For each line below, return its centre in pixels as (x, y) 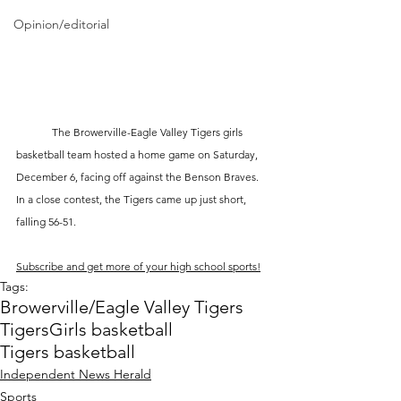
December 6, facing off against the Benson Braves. (139, 177)
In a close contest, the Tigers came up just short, (132, 200)
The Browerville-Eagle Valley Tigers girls (34, 132)
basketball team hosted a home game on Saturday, (138, 155)
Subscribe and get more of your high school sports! (138, 267)
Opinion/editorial (61, 24)
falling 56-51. (46, 222)
